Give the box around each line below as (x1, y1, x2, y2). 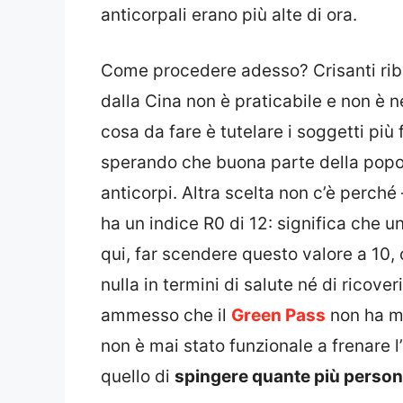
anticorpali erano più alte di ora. (101, 4, 357, 25)
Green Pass (231, 305, 326, 327)
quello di (101, 366, 175, 388)
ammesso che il (101, 305, 231, 327)
